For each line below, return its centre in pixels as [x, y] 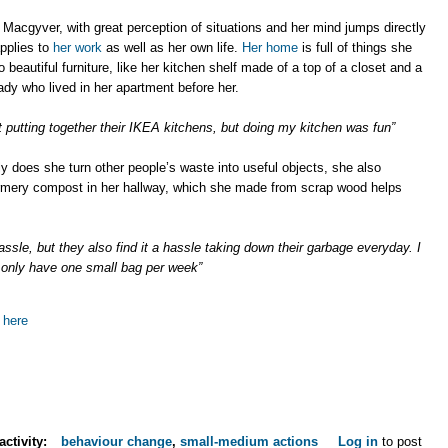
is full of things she [355, 47]
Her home [270, 47]
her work [77, 47]
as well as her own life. [172, 47]
